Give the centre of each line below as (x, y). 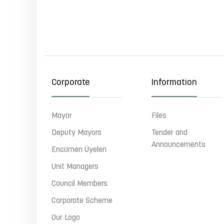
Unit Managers (75, 167)
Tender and (169, 133)
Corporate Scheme (82, 201)
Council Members (79, 184)
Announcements (178, 145)
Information (174, 83)
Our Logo (66, 218)
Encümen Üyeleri (79, 150)
